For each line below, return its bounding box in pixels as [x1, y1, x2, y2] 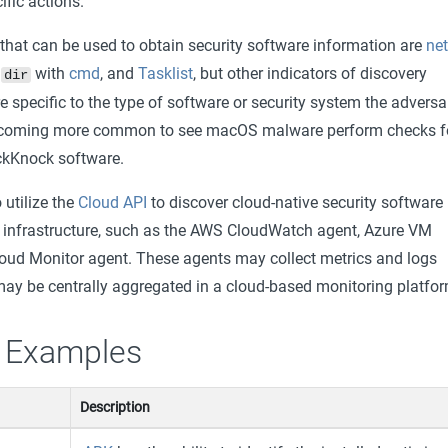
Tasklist [137, 63, 193, 83]
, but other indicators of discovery [192, 63, 427, 83]
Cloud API [77, 192, 147, 212]
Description [80, 398, 151, 416]
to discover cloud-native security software [146, 192, 443, 212]
